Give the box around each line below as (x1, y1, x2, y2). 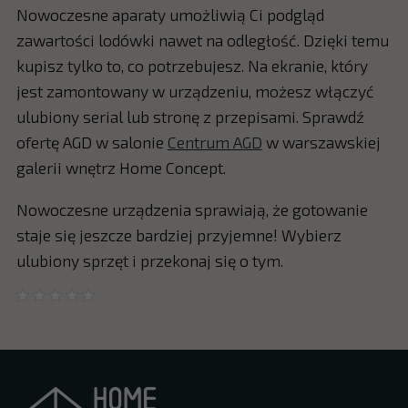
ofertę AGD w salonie (15, 132, 168, 153)
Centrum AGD (167, 132, 262, 153)
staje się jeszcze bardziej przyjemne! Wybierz (15, 224, 342, 245)
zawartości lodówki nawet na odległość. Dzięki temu (15, 30, 389, 51)
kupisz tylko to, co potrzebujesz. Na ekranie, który (15, 56, 368, 76)
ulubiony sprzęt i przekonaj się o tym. (15, 250, 283, 270)
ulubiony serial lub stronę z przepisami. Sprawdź (15, 107, 364, 127)
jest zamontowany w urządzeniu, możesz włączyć (15, 81, 374, 102)
